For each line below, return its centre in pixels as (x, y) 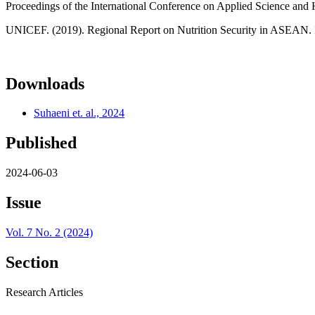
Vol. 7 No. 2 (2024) (49, 233)
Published (41, 143)
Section (32, 262)
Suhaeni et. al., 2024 (79, 113)
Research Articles (44, 292)
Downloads (45, 83)
